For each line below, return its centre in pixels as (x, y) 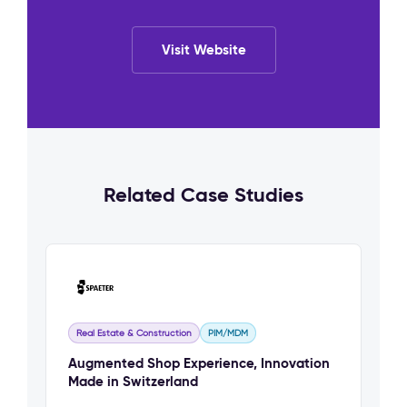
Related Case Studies (203, 195)
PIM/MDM (228, 333)
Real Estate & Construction (134, 333)
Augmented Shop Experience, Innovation (199, 363)
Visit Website (203, 50)
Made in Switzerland (133, 381)
